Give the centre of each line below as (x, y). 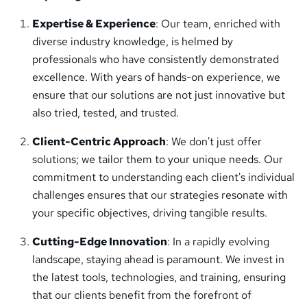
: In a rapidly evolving (218, 242)
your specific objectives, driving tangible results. (150, 213)
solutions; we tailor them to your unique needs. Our (158, 160)
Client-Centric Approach (99, 142)
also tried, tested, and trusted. (106, 113)
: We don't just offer (214, 142)
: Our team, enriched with (218, 24)
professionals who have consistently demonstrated (156, 60)
